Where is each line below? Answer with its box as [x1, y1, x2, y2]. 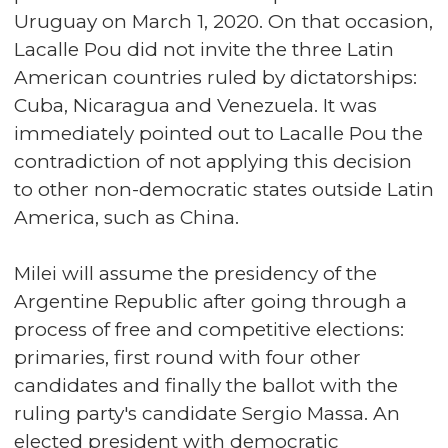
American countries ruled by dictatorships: [14, 66, 417, 90]
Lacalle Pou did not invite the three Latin [14, 38, 394, 62]
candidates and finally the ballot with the [14, 374, 398, 398]
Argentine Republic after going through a [14, 290, 407, 314]
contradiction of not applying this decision [14, 150, 412, 174]
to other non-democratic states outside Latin [14, 178, 434, 202]
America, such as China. [14, 206, 239, 230]
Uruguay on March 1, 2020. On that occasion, [14, 10, 433, 34]
